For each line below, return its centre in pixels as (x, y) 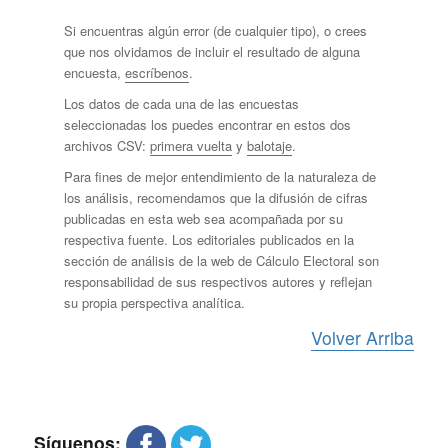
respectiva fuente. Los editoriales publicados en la (208, 240)
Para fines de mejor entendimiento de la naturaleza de (219, 177)
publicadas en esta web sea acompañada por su (203, 219)
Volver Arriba (362, 338)
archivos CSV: (106, 146)
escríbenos (156, 73)
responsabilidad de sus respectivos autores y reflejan (217, 282)
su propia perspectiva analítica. (154, 303)
